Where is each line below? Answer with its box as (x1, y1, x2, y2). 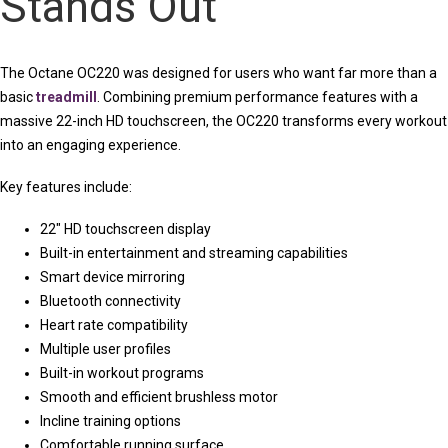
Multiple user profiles (40, 340, 171, 357)
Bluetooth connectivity (40, 292, 181, 309)
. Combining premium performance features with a (97, 88, 418, 105)
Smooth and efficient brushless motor (40, 388, 278, 405)
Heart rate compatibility (40, 316, 188, 333)
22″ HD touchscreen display (40, 220, 211, 237)
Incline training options (40, 412, 181, 429)
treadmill (36, 88, 97, 105)
